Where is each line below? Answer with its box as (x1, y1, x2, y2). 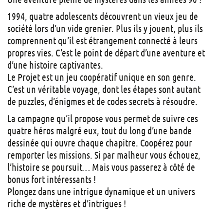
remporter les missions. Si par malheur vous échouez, (7, 149, 200, 161)
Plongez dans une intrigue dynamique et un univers (7, 185, 195, 198)
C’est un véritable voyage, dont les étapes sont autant (7, 83, 200, 95)
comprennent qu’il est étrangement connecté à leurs (7, 35, 198, 47)
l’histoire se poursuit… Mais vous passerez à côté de (7, 161, 195, 173)
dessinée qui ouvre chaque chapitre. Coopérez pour (7, 137, 192, 149)
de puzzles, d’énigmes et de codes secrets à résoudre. (7, 95, 198, 108)
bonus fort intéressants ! (7, 173, 96, 185)
